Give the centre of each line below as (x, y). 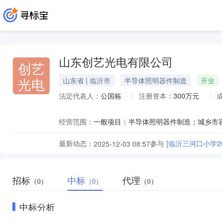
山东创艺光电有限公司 (116, 63)
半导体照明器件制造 (156, 80)
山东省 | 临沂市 (87, 80)
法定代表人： (80, 96)
